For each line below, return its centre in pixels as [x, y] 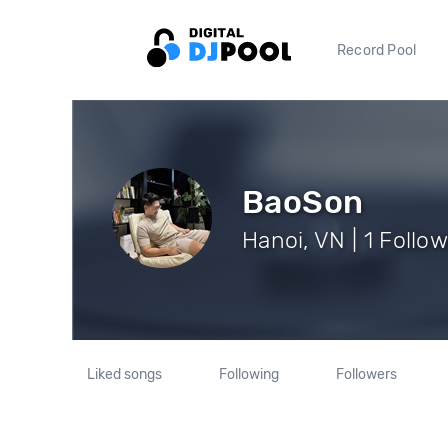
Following [248, 374]
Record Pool [377, 50]
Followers [366, 374]
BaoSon [303, 201]
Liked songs [125, 374]
